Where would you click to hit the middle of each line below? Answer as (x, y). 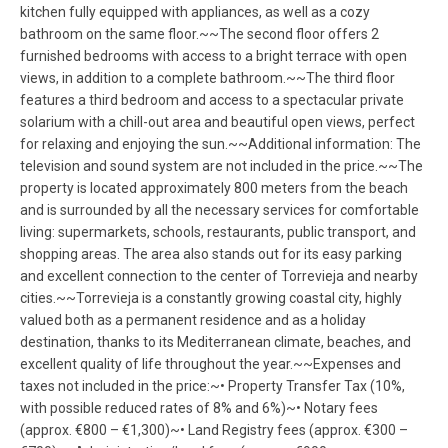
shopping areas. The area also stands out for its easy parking (211, 253)
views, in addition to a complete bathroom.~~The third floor (207, 77)
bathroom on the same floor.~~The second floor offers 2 (199, 33)
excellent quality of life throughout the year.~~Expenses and (210, 363)
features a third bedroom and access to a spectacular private (212, 99)
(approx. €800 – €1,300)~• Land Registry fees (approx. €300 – (214, 429)
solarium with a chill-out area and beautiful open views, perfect (217, 121)
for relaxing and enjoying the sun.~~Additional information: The (220, 143)
